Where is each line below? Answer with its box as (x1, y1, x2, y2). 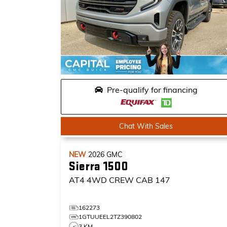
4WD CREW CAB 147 (87, 175, 170, 185)
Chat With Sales (119, 122, 173, 131)
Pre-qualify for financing (106, 85, 198, 95)
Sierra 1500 (69, 159, 128, 174)
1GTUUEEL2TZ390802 (79, 213, 142, 220)
